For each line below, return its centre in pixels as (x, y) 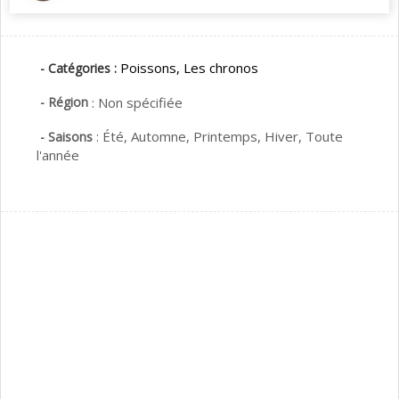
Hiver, (285, 137)
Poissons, (150, 68)
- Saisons (66, 137)
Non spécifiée (140, 103)
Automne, (162, 137)
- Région (64, 102)
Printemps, (229, 137)
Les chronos (221, 68)
